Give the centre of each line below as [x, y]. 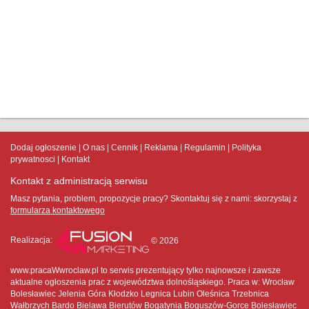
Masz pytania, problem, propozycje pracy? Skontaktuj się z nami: [131, 199]
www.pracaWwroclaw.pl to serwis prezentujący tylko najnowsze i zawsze [146, 271]
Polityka [247, 148]
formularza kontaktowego [58, 211]
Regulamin [205, 148]
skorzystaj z [276, 199]
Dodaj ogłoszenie [43, 148]
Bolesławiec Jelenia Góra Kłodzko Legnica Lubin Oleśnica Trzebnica [140, 294]
